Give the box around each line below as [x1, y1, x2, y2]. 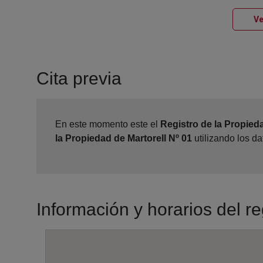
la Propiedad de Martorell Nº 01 [55, 133, 192, 144]
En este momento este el [55, 119, 160, 130]
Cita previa [36, 69, 122, 89]
